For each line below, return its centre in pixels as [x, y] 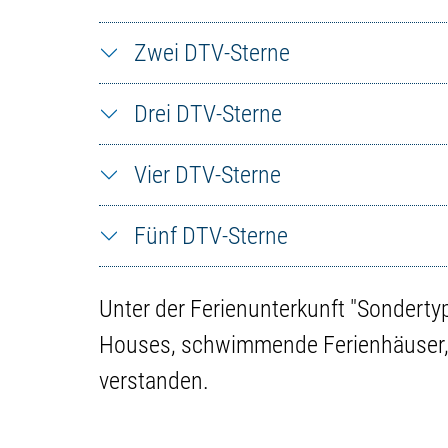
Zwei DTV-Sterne [212, 52]
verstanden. [154, 380]
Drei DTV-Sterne [208, 113]
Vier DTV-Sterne [207, 174]
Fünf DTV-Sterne [211, 235]
